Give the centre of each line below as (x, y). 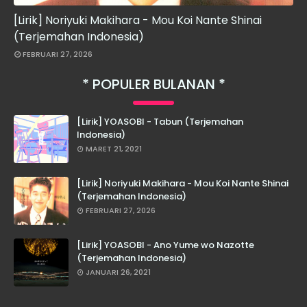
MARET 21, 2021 (114, 149)
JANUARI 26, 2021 (118, 272)
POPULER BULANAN (153, 84)
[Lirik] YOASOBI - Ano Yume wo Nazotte (165, 245)
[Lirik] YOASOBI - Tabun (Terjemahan (160, 122)
